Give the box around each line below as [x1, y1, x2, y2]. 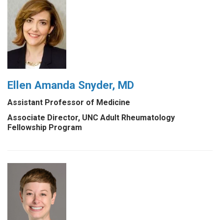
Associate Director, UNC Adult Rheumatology [7, 112, 175, 122]
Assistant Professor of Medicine [7, 97, 130, 107]
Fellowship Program [7, 122, 82, 132]
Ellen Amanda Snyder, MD [7, 78, 134, 91]
